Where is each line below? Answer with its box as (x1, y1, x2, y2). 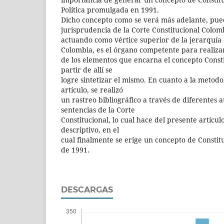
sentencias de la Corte (61, 104, 135, 114)
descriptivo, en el (61, 124, 119, 134)
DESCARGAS (61, 184, 113, 194)
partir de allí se (61, 64, 112, 74)
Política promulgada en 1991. (61, 4, 159, 14)
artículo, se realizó (61, 84, 123, 94)
